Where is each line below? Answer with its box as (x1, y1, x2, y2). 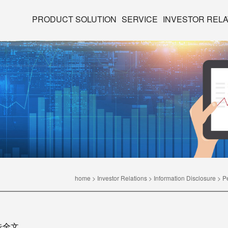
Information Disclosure (154, 174, 216, 182)
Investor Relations (97, 174, 147, 182)
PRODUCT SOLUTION (32, 13, 117, 25)
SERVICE (122, 13, 158, 25)
